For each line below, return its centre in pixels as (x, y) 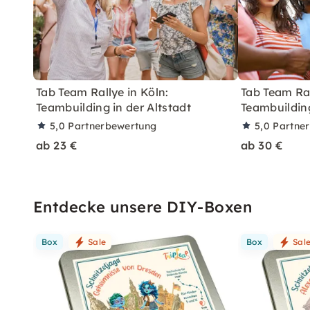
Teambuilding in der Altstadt (113, 107)
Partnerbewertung (112, 126)
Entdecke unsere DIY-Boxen (143, 207)
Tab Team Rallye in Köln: (102, 92)
